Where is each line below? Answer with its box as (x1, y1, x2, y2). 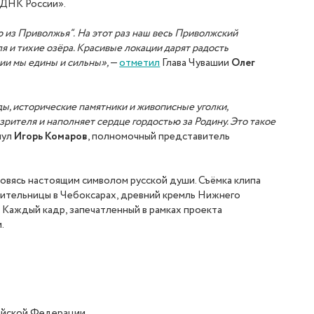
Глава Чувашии (160, 55, 232, 71)
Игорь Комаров (14, 129, 88, 145)
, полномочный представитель (88, 129, 231, 145)
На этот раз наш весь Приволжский (77, 26, 238, 42)
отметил (119, 55, 161, 71)
